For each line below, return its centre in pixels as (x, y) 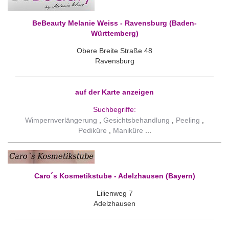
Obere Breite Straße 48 (114, 51)
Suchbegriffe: (114, 109)
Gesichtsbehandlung (136, 120)
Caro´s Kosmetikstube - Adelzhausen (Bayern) (114, 176)
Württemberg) (114, 33)
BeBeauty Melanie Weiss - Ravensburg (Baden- (114, 23)
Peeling (188, 120)
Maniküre (128, 131)
